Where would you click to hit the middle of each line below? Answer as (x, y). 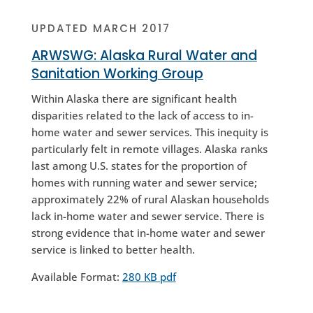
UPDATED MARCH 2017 (101, 28)
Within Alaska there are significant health (134, 98)
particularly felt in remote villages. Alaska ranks (149, 148)
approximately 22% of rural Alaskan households (150, 199)
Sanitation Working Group (117, 73)
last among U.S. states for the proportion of (139, 165)
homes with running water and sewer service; (144, 182)
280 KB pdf (149, 276)
